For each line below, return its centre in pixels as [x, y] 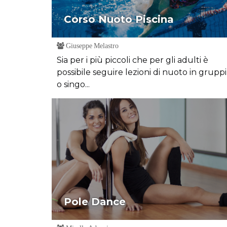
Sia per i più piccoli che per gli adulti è [133, 60]
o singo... [73, 84]
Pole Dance [95, 202]
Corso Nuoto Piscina [119, 19]
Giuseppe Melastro [91, 46]
